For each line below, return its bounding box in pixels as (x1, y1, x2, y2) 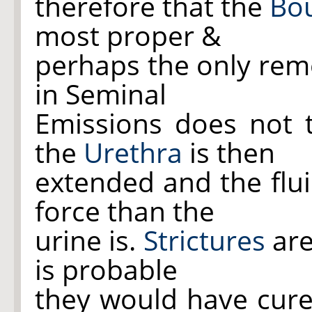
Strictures (143, 221, 265, 258)
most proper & (35, 17, 221, 54)
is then (182, 134, 275, 171)
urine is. (35, 221, 143, 258)
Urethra (84, 134, 182, 171)
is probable (35, 251, 178, 288)
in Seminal (35, 75, 166, 112)
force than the (35, 192, 214, 229)
